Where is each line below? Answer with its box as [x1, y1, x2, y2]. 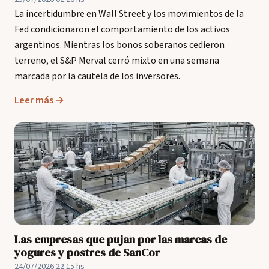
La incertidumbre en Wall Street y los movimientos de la [14, 7, 244, 20]
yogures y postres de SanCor [14, 245, 160, 260]
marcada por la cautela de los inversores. [14, 70, 180, 83]
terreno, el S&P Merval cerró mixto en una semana [14, 54, 219, 67]
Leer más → [14, 94, 64, 107]
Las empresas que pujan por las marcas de [14, 232, 227, 247]
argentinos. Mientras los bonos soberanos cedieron [14, 38, 225, 52]
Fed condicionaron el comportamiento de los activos [14, 23, 230, 36]
